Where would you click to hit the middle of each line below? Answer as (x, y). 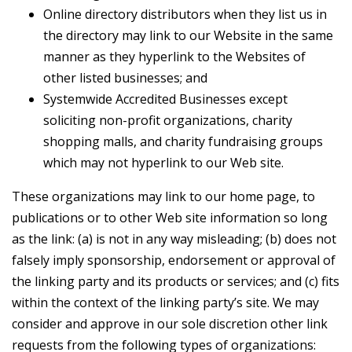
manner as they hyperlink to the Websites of (174, 56)
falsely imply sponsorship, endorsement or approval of (174, 260)
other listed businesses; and (125, 77)
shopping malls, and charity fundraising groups (183, 141)
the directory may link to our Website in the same (188, 35)
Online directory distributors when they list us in (185, 14)
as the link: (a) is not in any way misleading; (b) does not (174, 238)
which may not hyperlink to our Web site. (163, 162)
